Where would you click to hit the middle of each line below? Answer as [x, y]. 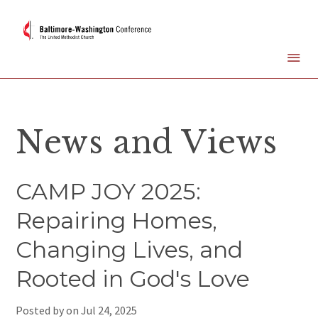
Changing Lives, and [130, 250]
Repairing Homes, [117, 221]
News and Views [147, 143]
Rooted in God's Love [133, 279]
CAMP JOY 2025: [109, 192]
